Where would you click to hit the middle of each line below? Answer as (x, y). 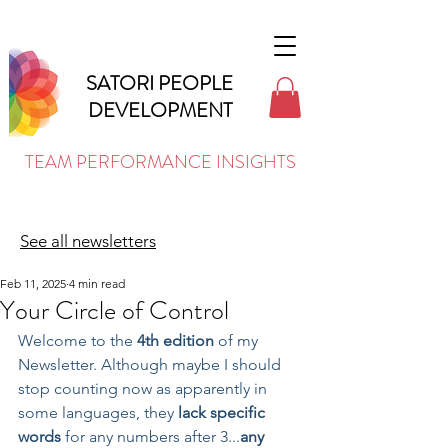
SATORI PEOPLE (159, 83)
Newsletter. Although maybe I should (151, 364)
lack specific (223, 412)
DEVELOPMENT (159, 110)
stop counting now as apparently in (144, 388)
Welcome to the (77, 340)
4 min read (97, 283)
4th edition (175, 340)
